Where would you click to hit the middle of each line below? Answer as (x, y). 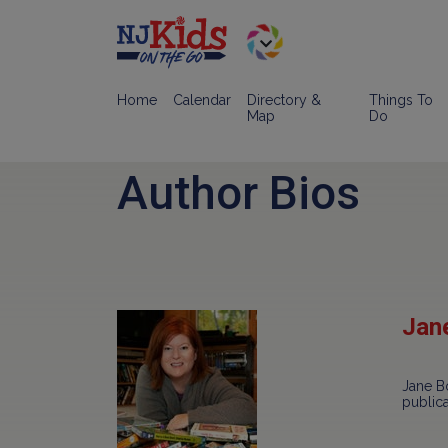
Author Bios (238, 193)
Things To (400, 100)
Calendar (202, 100)
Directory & (284, 100)
